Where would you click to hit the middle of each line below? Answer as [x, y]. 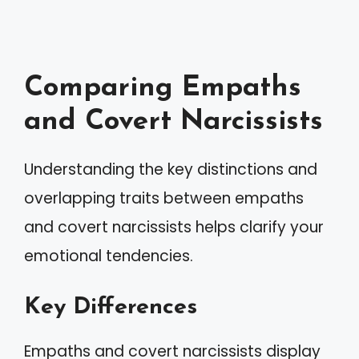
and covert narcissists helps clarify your [174, 227]
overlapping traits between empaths [164, 198]
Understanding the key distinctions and [171, 169]
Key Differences [111, 307]
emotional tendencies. [109, 256]
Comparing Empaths [163, 89]
